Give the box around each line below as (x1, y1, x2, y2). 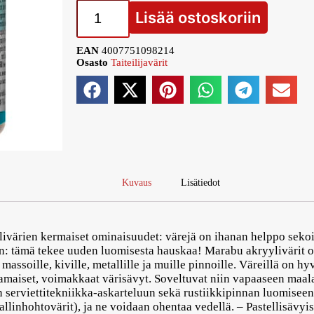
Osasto (76, 57, 108, 69)
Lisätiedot (181, 177, 220, 188)
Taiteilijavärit (111, 57, 168, 69)
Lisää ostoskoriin (135, 8, 261, 27)
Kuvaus (122, 177, 151, 188)
